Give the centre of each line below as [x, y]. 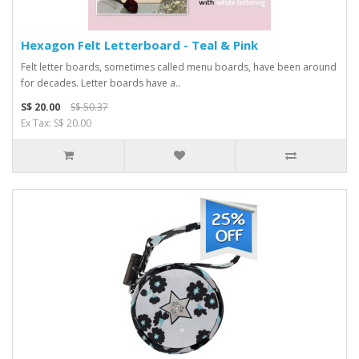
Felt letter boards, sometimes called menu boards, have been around [179, 67]
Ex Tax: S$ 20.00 [56, 123]
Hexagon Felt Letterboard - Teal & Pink [139, 45]
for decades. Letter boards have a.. [101, 83]
